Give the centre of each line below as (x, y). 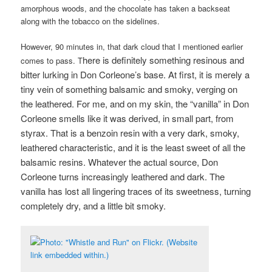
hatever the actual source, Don (158, 161)
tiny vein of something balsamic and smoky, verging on (129, 89)
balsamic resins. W (59, 161)
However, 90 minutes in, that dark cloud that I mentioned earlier (132, 46)
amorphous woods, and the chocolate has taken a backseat (126, 8)
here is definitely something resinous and (164, 59)
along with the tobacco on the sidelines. (90, 21)
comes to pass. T (52, 60)
